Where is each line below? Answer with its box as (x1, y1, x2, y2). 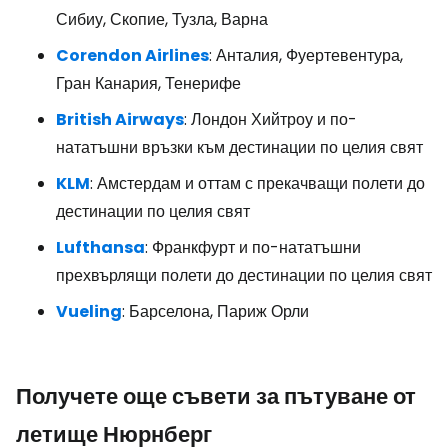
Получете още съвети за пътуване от (16, 381, 416, 412)
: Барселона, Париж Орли (122, 300, 309, 323)
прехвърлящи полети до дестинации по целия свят (56, 264, 432, 287)
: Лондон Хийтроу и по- (184, 108, 357, 131)
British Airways (56, 108, 184, 131)
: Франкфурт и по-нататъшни (145, 236, 361, 259)
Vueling (56, 300, 122, 323)
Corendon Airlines (56, 44, 209, 67)
